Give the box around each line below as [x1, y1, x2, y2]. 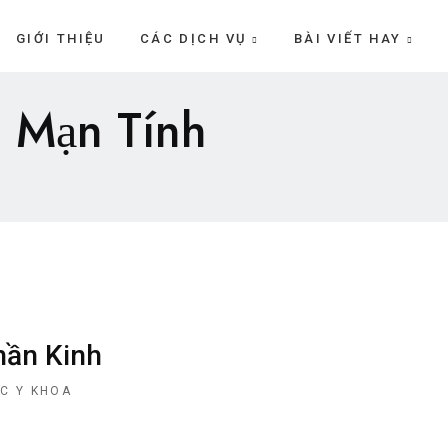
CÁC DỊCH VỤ [139, 31, 248, 46]
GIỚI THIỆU [15, 31, 106, 46]
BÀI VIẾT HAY [293, 31, 402, 46]
